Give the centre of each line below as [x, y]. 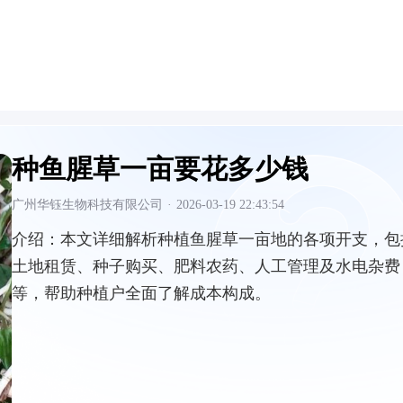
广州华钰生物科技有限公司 [87, 205]
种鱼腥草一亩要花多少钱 [160, 169]
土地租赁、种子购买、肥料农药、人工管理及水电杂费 [206, 266]
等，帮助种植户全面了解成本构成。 [141, 293]
